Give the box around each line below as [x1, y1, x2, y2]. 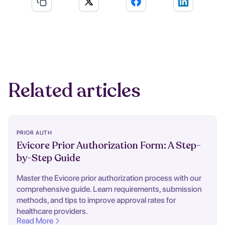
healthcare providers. [17, 206, 88, 216]
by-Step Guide [17, 152, 80, 165]
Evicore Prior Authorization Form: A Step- [17, 139, 201, 153]
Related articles [8, 78, 141, 104]
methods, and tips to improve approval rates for [17, 195, 176, 205]
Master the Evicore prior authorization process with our [17, 173, 201, 183]
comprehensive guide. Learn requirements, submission [17, 184, 202, 194]
